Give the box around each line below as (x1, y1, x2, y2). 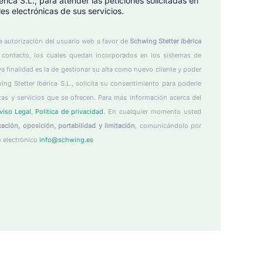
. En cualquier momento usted (103, 107, 201, 116)
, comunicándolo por (135, 122, 201, 130)
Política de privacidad (35, 107, 103, 116)
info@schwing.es (39, 136, 93, 144)
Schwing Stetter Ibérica (130, 37, 201, 46)
